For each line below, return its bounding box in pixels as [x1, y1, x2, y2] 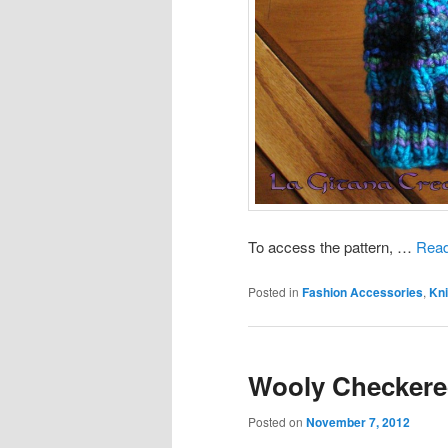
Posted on [248, 413, 306, 431]
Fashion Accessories [302, 283, 423, 302]
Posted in [248, 283, 299, 301]
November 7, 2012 [306, 413, 410, 432]
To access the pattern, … [248, 236, 416, 258]
